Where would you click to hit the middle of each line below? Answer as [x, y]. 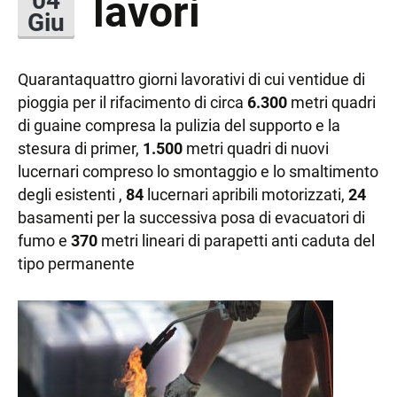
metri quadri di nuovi [256, 148]
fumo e [44, 240]
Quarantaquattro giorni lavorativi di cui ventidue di [191, 79]
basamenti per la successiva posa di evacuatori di [191, 217]
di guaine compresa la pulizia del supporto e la [179, 125]
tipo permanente [76, 263]
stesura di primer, [80, 148]
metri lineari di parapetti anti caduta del [236, 240]
